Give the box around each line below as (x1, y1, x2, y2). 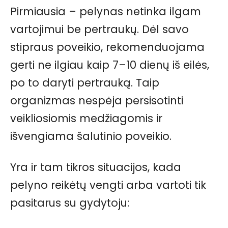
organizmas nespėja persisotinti (10, 93, 183, 108)
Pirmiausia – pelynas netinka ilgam (10, 4, 201, 19)
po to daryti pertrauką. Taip (10, 75, 159, 90)
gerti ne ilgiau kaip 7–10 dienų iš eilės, (10, 57, 209, 72)
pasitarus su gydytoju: (10, 195, 129, 210)
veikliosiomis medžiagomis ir (10, 110, 162, 126)
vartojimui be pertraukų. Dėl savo (10, 21, 189, 37)
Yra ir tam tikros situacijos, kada (10, 159, 181, 175)
